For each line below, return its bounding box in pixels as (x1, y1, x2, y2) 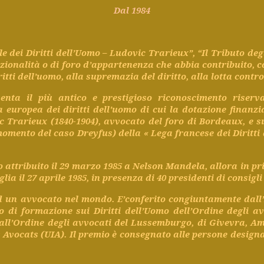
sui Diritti (72, 204, 125, 216)
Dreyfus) (74, 126, 119, 138)
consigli (227, 171, 263, 183)
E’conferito (117, 192, 166, 204)
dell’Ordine (173, 204, 223, 216)
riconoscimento (158, 91, 227, 103)
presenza (103, 171, 144, 183)
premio (78, 227, 110, 240)
